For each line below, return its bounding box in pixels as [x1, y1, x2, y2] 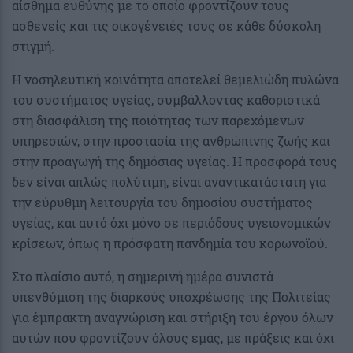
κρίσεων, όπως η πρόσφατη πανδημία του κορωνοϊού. [12, 234, 328, 251]
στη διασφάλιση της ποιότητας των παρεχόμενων [12, 111, 304, 128]
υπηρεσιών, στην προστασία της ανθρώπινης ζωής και [12, 132, 330, 149]
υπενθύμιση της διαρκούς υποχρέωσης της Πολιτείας [12, 288, 331, 305]
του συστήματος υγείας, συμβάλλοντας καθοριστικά [12, 91, 320, 108]
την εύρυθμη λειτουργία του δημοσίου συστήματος [12, 193, 313, 210]
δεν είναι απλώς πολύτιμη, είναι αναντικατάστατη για [12, 173, 326, 190]
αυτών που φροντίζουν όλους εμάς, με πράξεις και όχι [12, 329, 334, 346]
